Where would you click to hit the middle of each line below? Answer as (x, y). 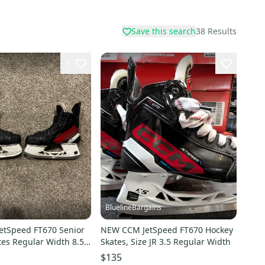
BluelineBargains (133, 207)
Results (222, 31)
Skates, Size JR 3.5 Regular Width (165, 241)
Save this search (164, 31)
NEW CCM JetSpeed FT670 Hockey (167, 230)
